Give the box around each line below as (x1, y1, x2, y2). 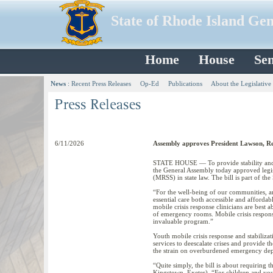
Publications (168, 80, 202, 87)
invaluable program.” (153, 218, 213, 225)
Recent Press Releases (71, 80, 131, 87)
